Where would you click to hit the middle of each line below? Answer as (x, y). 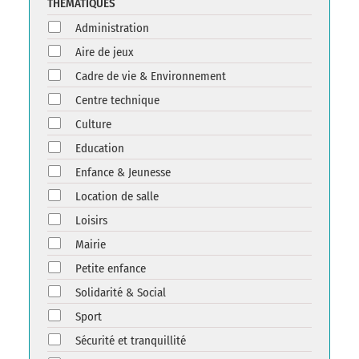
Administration (112, 28)
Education (100, 149)
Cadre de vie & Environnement (151, 77)
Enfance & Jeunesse (123, 173)
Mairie (91, 245)
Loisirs (91, 221)
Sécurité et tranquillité (131, 341)
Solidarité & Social (121, 293)
